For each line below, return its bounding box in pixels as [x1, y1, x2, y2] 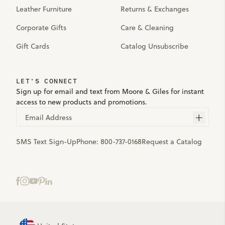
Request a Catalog [142, 137, 202, 147]
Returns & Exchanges [121, 4, 189, 14]
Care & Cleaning [121, 23, 174, 33]
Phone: [76, 137, 100, 147]
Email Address [25, 112, 72, 123]
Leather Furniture [16, 4, 72, 14]
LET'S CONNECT [16, 77, 78, 85]
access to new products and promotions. [16, 97, 147, 107]
